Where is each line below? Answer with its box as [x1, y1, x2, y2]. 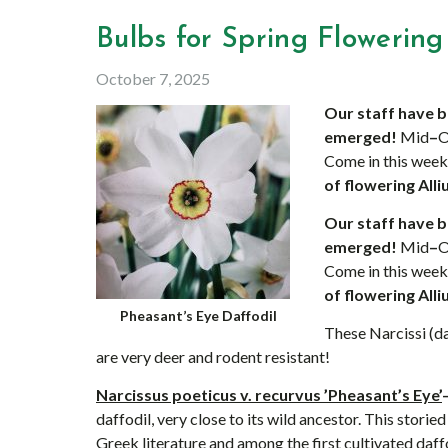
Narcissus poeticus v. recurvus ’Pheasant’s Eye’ [96, 385, 442, 404]
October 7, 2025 [96, 69, 210, 88]
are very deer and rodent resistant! [96, 347, 330, 366]
